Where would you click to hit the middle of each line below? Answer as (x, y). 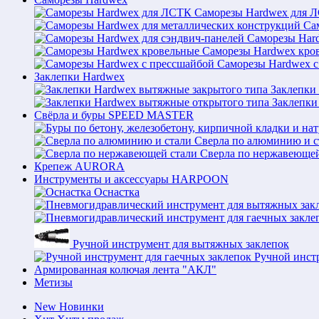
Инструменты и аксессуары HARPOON (131, 179)
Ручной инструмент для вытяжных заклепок (181, 244)
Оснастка (117, 192)
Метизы (53, 282)
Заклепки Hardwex (79, 77)
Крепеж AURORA (79, 166)
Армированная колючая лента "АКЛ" (125, 270)
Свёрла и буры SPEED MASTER (114, 115)
